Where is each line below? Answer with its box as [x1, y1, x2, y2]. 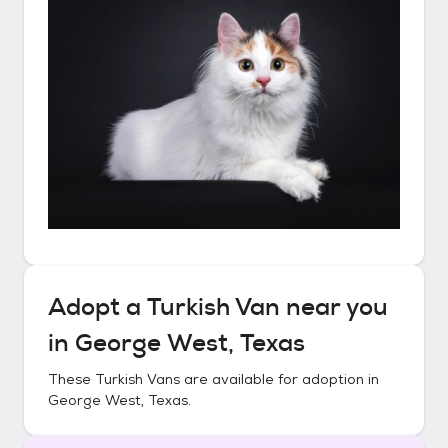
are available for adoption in [180, 370, 379, 388]
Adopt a [48, 291, 147, 323]
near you [280, 291, 388, 323]
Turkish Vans [95, 370, 180, 388]
